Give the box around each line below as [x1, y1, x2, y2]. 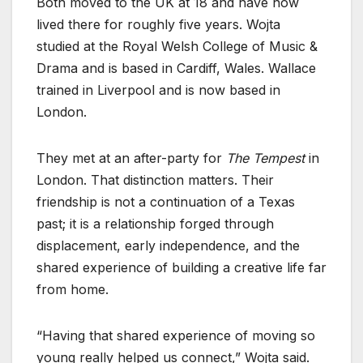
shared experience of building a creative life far [36, 259, 327, 276]
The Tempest [226, 150, 305, 167]
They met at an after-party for [36, 150, 226, 167]
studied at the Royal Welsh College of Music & [36, 38, 318, 55]
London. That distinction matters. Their [36, 172, 274, 189]
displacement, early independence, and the [36, 237, 300, 254]
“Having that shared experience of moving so [36, 327, 315, 344]
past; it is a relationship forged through [36, 216, 274, 233]
